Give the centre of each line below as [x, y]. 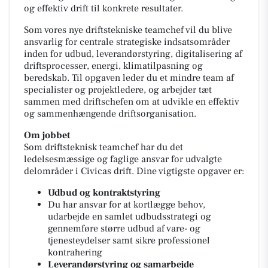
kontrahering [75, 252]
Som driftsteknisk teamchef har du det [103, 147]
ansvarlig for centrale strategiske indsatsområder [127, 42]
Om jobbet [47, 135]
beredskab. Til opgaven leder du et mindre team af [129, 78]
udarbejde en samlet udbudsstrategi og [130, 217]
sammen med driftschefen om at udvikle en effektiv [132, 102]
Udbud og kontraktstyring [104, 193]
